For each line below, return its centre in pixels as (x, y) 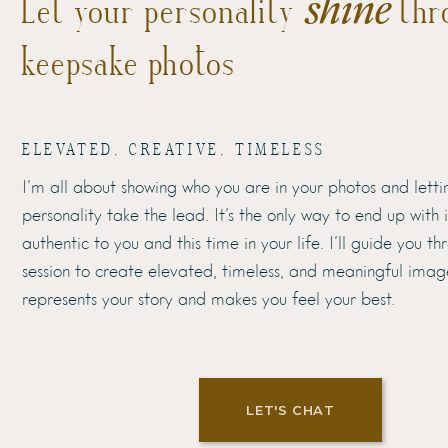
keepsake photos (129, 61)
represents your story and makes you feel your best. (211, 300)
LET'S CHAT (290, 410)
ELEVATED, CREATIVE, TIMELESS (174, 150)
